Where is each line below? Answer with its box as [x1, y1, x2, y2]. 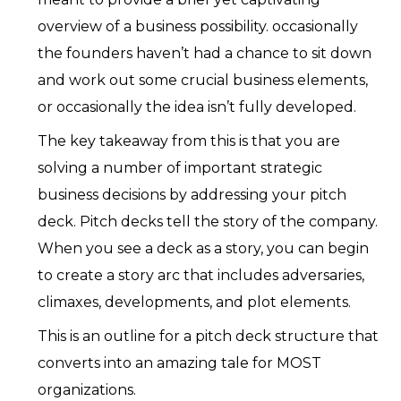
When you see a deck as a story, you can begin [38, 240, 370, 258]
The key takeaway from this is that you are [38, 132, 341, 150]
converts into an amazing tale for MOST [38, 354, 322, 372]
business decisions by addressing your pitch [38, 186, 347, 204]
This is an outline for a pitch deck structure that [38, 328, 380, 346]
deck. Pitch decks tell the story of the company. [38, 213, 379, 231]
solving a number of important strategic [38, 159, 323, 177]
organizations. [38, 381, 137, 399]
